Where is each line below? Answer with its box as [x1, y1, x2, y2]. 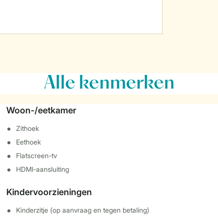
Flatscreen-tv [16, 151, 57, 160]
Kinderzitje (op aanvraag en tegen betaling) [16, 206, 150, 214]
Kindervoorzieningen [6, 187, 92, 197]
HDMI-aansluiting [16, 165, 70, 173]
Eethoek [16, 138, 41, 146]
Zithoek [16, 124, 39, 132]
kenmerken [75, 75, 175, 92]
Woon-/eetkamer [6, 105, 77, 115]
